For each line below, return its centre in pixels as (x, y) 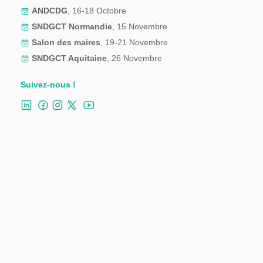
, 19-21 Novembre (134, 42)
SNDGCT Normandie (72, 26)
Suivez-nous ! (49, 84)
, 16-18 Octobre (97, 10)
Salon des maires (66, 42)
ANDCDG (50, 10)
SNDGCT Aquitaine (69, 58)
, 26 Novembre (134, 58)
